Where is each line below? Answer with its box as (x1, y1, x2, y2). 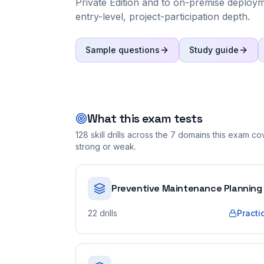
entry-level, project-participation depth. (75, 11, 250, 22)
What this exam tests (87, 111, 202, 126)
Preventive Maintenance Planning (111, 182, 262, 194)
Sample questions (85, 45, 160, 55)
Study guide (189, 45, 239, 55)
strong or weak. (75, 141, 136, 151)
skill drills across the (88, 130, 168, 140)
